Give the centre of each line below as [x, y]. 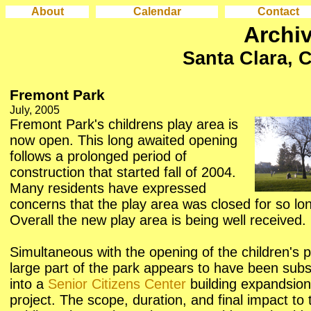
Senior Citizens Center [117, 284]
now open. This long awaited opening [124, 140]
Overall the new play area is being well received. [158, 220]
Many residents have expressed [108, 188]
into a [29, 284]
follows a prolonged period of [98, 156]
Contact [278, 11]
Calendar [157, 11]
